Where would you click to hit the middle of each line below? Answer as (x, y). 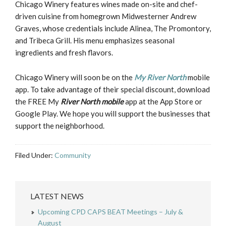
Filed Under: (35, 155)
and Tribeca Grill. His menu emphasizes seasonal (95, 41)
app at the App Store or (163, 102)
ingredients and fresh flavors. (64, 53)
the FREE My (38, 102)
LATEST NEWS (57, 196)
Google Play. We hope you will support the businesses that (113, 114)
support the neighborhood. (60, 126)
